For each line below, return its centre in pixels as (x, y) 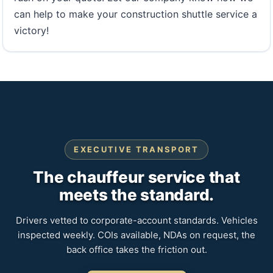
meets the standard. (136, 194)
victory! (31, 30)
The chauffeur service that (136, 177)
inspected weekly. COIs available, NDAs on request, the (136, 235)
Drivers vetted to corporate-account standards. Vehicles (136, 220)
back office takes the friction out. (136, 249)
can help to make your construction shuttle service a (136, 14)
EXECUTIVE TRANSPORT (136, 149)
